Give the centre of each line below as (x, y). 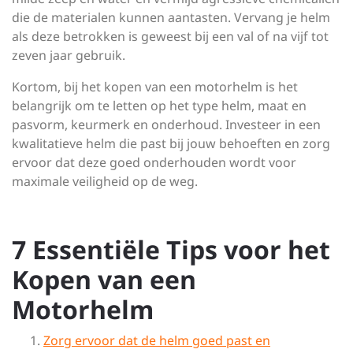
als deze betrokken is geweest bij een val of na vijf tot (170, 36)
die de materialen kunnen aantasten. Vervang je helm (171, 17)
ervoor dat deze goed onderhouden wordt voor (154, 162)
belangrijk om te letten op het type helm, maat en (159, 106)
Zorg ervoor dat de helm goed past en (157, 340)
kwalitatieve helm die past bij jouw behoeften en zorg (171, 143)
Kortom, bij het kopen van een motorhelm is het (155, 87)
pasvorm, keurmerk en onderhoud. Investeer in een (166, 124)
